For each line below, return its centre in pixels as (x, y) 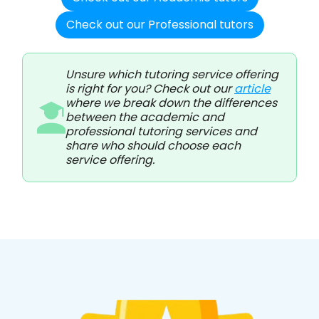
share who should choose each (153, 146)
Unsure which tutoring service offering (172, 75)
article (252, 89)
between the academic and (145, 117)
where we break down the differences (171, 103)
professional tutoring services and (161, 132)
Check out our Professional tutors (159, 25)
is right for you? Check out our (150, 89)
